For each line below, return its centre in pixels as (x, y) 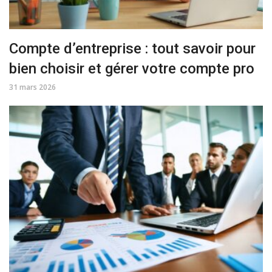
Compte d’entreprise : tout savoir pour (132, 49)
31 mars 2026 (32, 87)
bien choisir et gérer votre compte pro (132, 69)
